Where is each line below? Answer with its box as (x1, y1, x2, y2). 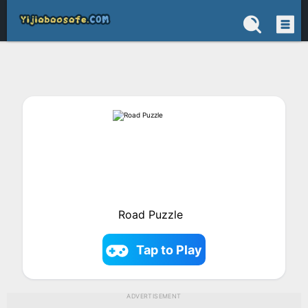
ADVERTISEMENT (126, 292, 181, 300)
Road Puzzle (118, 208, 183, 221)
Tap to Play (136, 242, 203, 257)
